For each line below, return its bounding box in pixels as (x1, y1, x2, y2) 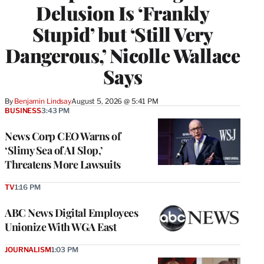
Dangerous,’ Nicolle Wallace (5, 42, 240, 68)
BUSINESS (5, 106, 41, 115)
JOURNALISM (5, 245, 51, 255)
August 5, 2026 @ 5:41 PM (71, 97, 159, 106)
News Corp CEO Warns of (5, 129, 120, 144)
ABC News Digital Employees (5, 206, 138, 220)
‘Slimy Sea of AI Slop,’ (5, 143, 103, 158)
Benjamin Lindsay (14, 97, 72, 106)
